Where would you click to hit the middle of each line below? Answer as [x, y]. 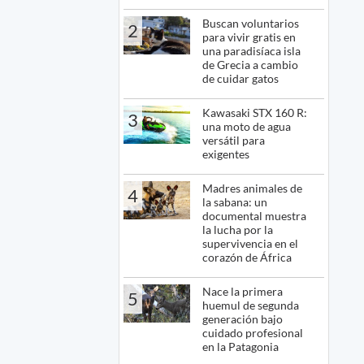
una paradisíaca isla [252, 51]
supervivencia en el [251, 244]
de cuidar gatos [241, 79]
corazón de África [247, 258]
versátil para [234, 141]
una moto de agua [247, 127]
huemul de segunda [251, 305]
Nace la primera [243, 292]
